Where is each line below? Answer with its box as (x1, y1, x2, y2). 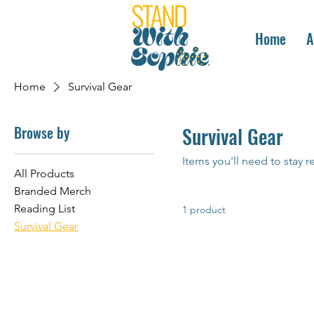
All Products (14, 166, 74, 180)
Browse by (14, 121, 69, 143)
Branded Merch (14, 184, 91, 198)
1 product (182, 203, 226, 216)
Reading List (14, 201, 75, 215)
